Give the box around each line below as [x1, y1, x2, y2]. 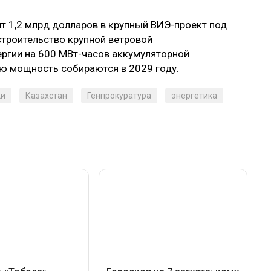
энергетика [171, 91, 217, 101]
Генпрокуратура [87, 91, 151, 101]
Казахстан [25, 91, 67, 101]
